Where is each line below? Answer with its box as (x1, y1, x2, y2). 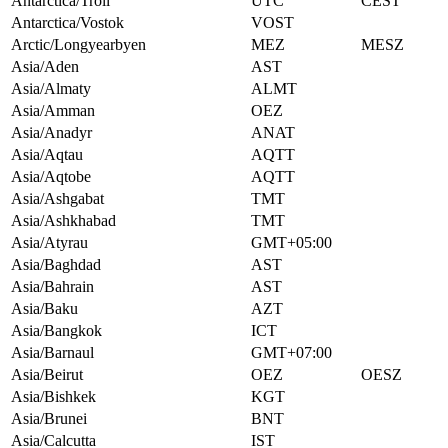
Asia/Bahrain (11, 278, 94, 296)
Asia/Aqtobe (11, 168, 91, 186)
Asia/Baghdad (11, 256, 101, 274)
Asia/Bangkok (11, 322, 102, 340)
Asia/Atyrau (11, 234, 88, 252)
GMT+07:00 (251, 344, 332, 362)
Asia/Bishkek (11, 388, 96, 406)
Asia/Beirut (11, 366, 83, 384)
